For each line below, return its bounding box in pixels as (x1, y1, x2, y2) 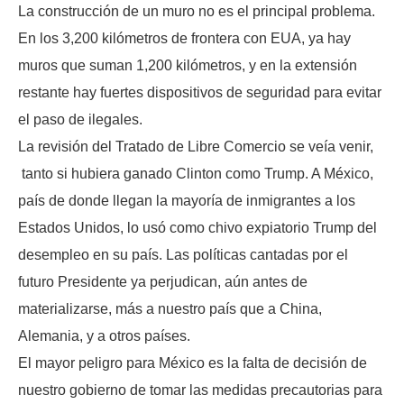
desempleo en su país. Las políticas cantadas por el (18, 247, 348, 263)
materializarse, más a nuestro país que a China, (18, 301, 322, 317)
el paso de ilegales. (18, 112, 142, 128)
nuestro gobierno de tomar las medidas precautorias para (18, 382, 382, 399)
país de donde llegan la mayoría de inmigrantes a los (18, 193, 355, 209)
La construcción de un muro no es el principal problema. (18, 4, 375, 20)
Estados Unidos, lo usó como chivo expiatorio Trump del (18, 220, 377, 236)
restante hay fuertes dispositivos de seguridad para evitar (18, 85, 381, 101)
